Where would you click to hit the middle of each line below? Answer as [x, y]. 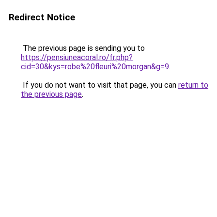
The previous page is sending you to [83, 48]
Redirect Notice [42, 17]
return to [193, 85]
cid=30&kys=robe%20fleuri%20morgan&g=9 [95, 67]
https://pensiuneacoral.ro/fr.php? [77, 57]
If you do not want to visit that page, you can [100, 85]
